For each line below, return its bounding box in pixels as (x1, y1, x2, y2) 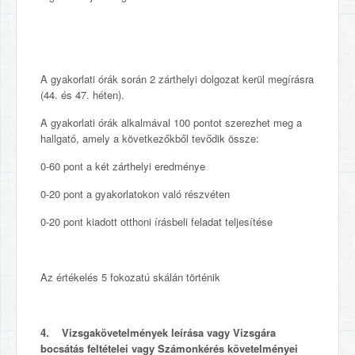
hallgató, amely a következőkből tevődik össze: (40, 131, 259, 146)
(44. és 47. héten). (40, 87, 124, 102)
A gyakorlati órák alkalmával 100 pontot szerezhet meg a (40, 115, 302, 130)
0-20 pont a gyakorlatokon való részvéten (40, 186, 230, 201)
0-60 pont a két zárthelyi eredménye (40, 158, 205, 174)
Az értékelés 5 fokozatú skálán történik (40, 269, 220, 284)
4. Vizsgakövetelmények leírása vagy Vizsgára (40, 325, 276, 340)
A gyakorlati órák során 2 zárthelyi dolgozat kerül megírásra (40, 71, 314, 86)
